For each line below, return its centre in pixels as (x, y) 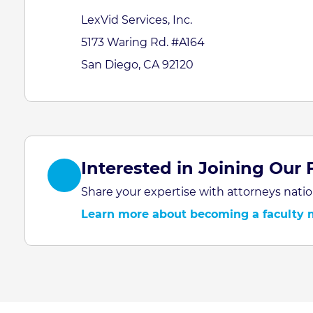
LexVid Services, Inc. (137, 20)
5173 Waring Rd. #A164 (143, 42)
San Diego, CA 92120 (137, 65)
